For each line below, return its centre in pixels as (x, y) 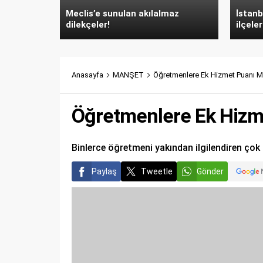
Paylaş (104, 171)
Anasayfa (87, 75)
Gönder (210, 171)
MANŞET (128, 75)
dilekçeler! (88, 24)
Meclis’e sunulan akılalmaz (122, 13)
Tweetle (157, 171)
